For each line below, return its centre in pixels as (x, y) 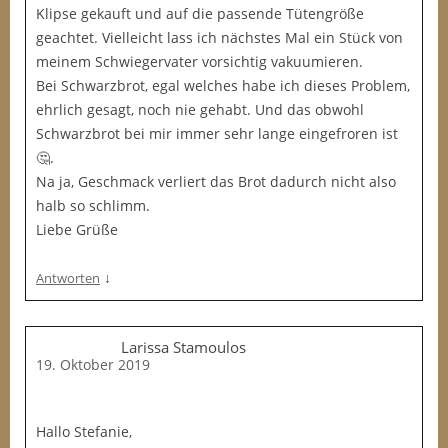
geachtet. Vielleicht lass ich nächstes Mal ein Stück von (219, 37)
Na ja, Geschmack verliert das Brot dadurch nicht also (216, 181)
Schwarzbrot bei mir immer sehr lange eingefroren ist (217, 133)
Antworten (68, 278)
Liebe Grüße (77, 229)
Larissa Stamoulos (183, 347)
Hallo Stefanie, (84, 431)
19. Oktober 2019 (93, 364)
